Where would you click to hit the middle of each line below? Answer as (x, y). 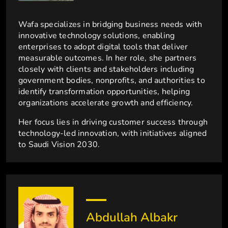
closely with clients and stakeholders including (106, 69)
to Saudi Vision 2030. (59, 145)
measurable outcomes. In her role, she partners (108, 58)
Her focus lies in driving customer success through (113, 122)
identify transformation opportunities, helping (104, 92)
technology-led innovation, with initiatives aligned (113, 134)
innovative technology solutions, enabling (97, 36)
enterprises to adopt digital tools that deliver (103, 47)
